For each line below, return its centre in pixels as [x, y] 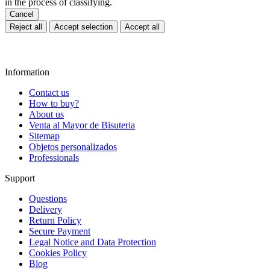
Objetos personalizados [73, 147]
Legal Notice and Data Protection [93, 242]
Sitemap [44, 136]
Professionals [54, 158]
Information [27, 72]
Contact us [49, 93]
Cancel [22, 14]
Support [20, 178]
